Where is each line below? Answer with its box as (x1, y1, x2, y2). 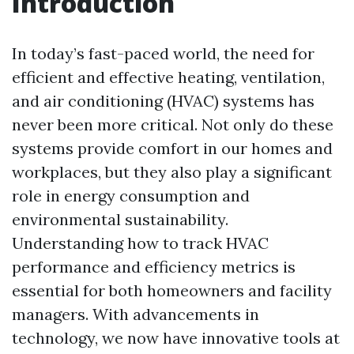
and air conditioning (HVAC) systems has (12, 91, 314, 111)
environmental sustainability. (12, 209, 228, 229)
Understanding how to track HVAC (12, 233, 269, 253)
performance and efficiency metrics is (12, 257, 296, 277)
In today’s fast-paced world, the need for (12, 43, 314, 63)
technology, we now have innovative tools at (12, 328, 340, 348)
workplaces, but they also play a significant (12, 162, 332, 182)
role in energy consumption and (12, 186, 250, 205)
